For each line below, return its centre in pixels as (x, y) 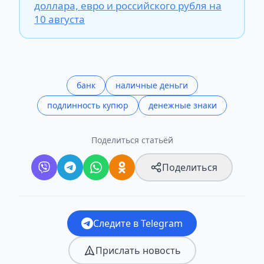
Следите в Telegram (138, 223)
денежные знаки (183, 105)
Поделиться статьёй (132, 140)
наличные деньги (151, 85)
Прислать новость (138, 250)
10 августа (60, 19)
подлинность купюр (88, 105)
